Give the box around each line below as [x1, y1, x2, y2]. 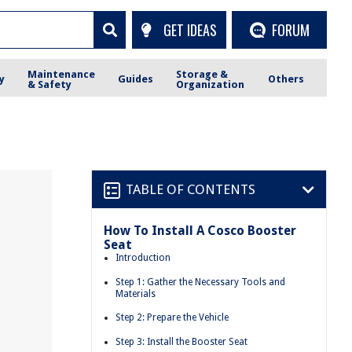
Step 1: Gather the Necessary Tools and [115, 276, 285, 288]
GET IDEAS [163, 19, 217, 40]
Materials [115, 288, 156, 299]
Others [267, 73, 304, 85]
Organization [176, 78, 245, 90]
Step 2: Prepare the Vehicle [115, 312, 229, 324]
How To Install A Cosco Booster [104, 223, 296, 238]
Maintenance [27, 68, 96, 80]
